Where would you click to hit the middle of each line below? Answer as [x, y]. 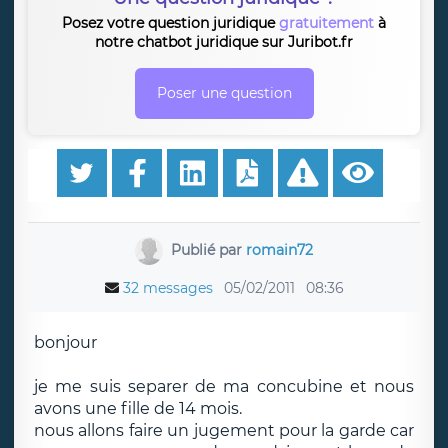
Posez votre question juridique [170, 23]
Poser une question [224, 93]
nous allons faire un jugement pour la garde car [224, 430]
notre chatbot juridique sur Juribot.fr [224, 42]
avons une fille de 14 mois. [138, 408]
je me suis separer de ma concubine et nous [224, 386]
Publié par [208, 249]
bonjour [65, 342]
